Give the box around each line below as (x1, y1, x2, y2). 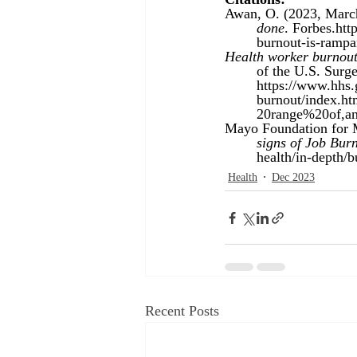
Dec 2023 (272, 171, 315, 184)
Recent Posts (145, 303, 219, 320)
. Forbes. (284, 20, 335, 37)
